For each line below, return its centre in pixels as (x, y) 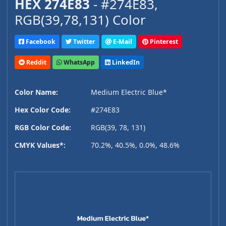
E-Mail (122, 41)
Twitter (83, 41)
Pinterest (163, 41)
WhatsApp (78, 62)
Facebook (40, 41)
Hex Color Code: (43, 110)
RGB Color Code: (43, 128)
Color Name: (36, 92)
